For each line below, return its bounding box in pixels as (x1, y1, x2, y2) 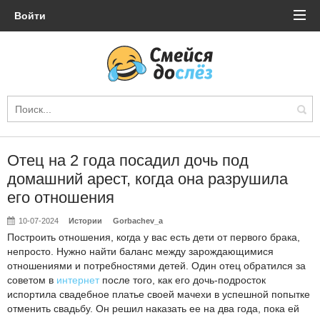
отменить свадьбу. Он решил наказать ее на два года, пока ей (7, 303, 299, 314)
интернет (56, 274, 99, 286)
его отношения (7, 189, 114, 206)
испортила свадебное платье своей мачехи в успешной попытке (7, 289, 310, 300)
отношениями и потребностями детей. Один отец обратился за (7, 260, 306, 271)
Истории (69, 216, 103, 225)
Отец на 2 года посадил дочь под (7, 151, 249, 169)
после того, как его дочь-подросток (99, 274, 266, 286)
